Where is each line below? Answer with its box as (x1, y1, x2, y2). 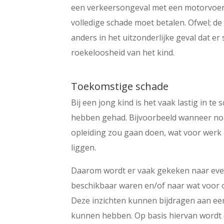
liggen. (71, 141, 96, 153)
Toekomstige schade (71, 79, 169, 93)
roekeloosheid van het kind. (71, 46, 175, 58)
